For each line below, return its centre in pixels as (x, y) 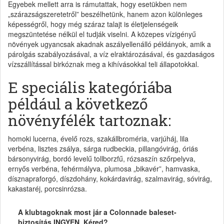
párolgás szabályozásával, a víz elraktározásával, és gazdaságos (111, 54)
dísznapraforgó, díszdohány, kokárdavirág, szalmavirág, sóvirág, (110, 178)
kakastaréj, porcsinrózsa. (47, 188)
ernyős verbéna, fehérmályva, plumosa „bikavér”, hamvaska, (104, 168)
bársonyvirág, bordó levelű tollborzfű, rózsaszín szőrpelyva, (102, 158)
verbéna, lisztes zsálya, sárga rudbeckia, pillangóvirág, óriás (103, 148)
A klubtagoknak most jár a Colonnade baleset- (97, 212)
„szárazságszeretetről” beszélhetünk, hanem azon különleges (105, 14)
